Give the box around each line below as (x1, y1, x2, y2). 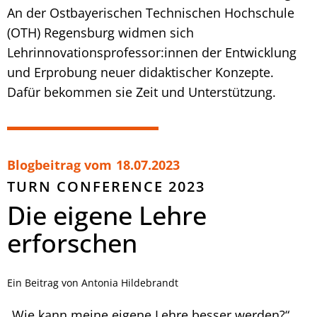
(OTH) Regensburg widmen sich (7, 23, 194, 41)
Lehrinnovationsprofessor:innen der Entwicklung (7, 43, 296, 61)
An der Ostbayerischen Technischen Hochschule (7, 4, 294, 21)
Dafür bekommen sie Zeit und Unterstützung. (7, 83, 276, 100)
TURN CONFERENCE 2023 (7, 176, 205, 196)
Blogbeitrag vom (7, 156, 112, 173)
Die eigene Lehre (7, 197, 207, 233)
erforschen (7, 225, 137, 260)
